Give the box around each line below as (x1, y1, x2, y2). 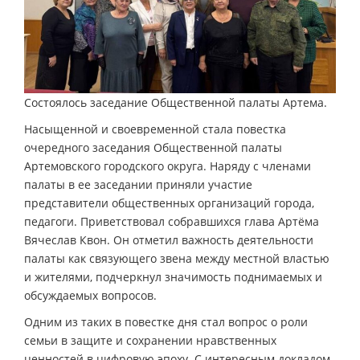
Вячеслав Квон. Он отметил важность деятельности (24, 231, 313, 247)
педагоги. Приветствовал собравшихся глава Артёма (24, 213, 319, 229)
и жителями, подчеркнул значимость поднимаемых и (24, 268, 322, 284)
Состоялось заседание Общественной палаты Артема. (24, 94, 327, 110)
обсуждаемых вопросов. (24, 287, 157, 303)
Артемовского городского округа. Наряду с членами (24, 157, 311, 174)
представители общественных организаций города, (24, 194, 314, 211)
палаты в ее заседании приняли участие (24, 176, 252, 192)
